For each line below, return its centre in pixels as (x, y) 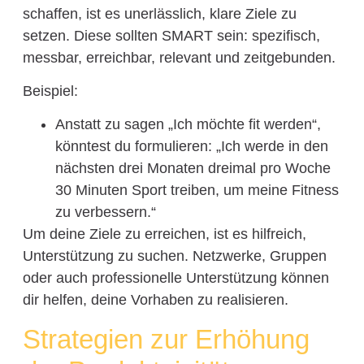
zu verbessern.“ (105, 212)
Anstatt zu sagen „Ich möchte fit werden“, (188, 125)
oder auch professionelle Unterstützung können (175, 278)
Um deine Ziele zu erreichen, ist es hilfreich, (164, 234)
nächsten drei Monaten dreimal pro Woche (193, 169)
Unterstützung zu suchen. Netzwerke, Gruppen (174, 256)
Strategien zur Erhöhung (166, 339)
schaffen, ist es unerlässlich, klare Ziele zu (159, 13)
